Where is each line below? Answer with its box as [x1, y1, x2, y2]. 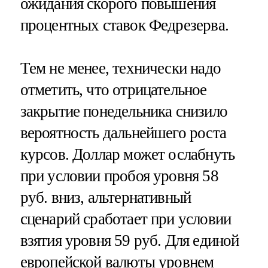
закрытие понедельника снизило [20, 102, 227, 121]
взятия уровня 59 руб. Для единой [20, 232, 239, 250]
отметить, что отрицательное [20, 81, 207, 99]
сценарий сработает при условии [20, 210, 232, 229]
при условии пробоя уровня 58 [20, 167, 218, 185]
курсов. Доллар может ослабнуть [20, 145, 235, 164]
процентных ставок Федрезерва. [20, 16, 229, 35]
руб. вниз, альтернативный [20, 188, 191, 207]
